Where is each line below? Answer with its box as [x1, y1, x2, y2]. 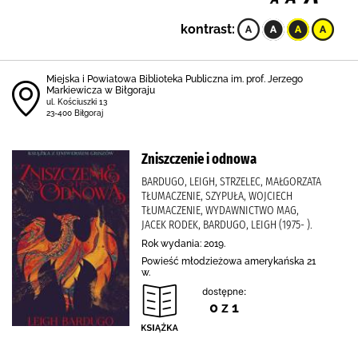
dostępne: [202, 285, 246, 297]
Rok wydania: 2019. [141, 238, 225, 249]
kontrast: [181, 22, 235, 37]
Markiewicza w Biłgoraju [46, 85, 155, 96]
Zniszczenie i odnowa [141, 150, 257, 168]
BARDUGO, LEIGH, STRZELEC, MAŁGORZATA [141, 174, 321, 189]
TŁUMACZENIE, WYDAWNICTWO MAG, [141, 203, 299, 217]
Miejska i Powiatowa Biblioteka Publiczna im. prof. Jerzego [46, 74, 303, 85]
